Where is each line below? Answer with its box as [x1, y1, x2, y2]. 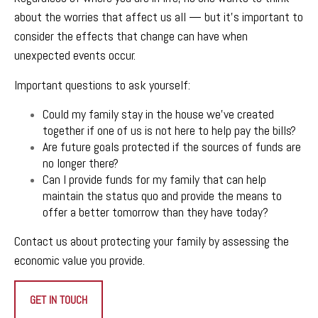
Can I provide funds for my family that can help [43, 171, 266, 187]
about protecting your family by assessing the [67, 233, 289, 249]
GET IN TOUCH [30, 292, 87, 307]
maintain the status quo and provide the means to [43, 187, 282, 204]
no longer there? [43, 155, 119, 171]
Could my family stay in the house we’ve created [43, 106, 274, 122]
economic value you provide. [14, 252, 148, 268]
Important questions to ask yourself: [14, 77, 190, 93]
